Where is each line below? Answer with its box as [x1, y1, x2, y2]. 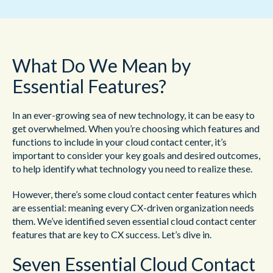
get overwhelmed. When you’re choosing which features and [12, 122, 260, 134]
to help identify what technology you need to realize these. [12, 163, 252, 174]
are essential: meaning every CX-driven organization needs [12, 202, 254, 213]
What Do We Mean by [12, 54, 191, 76]
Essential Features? [12, 75, 166, 97]
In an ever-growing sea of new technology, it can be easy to [12, 109, 255, 121]
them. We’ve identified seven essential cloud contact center [12, 215, 257, 227]
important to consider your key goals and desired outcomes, [12, 149, 260, 161]
